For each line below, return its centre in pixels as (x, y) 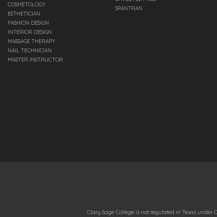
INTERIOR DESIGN (30, 32)
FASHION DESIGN (28, 23)
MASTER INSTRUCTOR (35, 60)
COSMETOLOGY (27, 5)
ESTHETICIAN (24, 14)
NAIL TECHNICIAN (30, 51)
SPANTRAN (129, 8)
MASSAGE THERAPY (31, 41)
